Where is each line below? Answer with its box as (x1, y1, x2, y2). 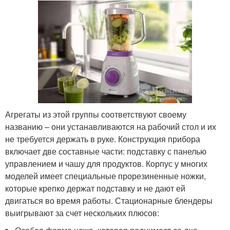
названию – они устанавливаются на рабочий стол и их (5, 120, 216, 132)
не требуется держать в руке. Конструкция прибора (5, 132, 200, 145)
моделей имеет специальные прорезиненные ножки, (5, 169, 206, 182)
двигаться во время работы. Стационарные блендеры (5, 194, 213, 206)
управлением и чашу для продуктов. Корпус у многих (5, 157, 207, 169)
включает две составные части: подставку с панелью (5, 145, 206, 157)
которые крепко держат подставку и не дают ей (5, 182, 185, 194)
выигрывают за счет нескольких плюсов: (5, 206, 159, 219)
